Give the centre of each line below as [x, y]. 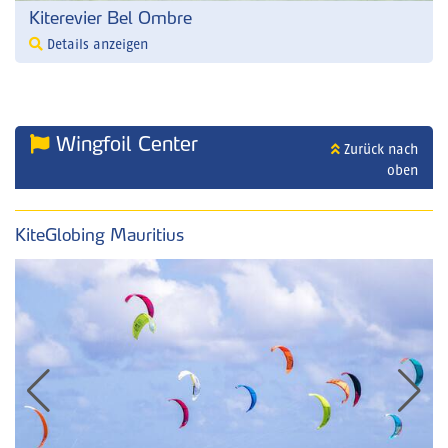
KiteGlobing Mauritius [99, 235]
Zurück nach [378, 150]
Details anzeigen [95, 45]
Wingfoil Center [124, 144]
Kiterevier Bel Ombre [110, 18]
